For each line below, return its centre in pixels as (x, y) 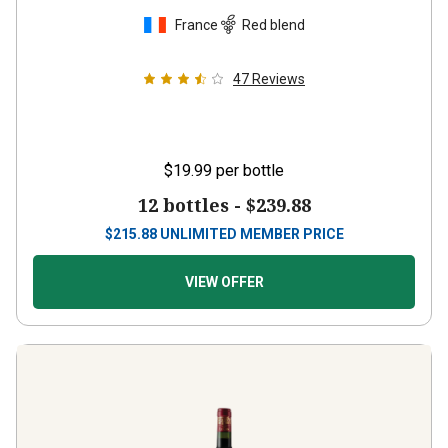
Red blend (273, 24)
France (196, 24)
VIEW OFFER (224, 282)
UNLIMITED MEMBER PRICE (251, 234)
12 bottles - (191, 205)
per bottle (250, 170)
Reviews (278, 79)
